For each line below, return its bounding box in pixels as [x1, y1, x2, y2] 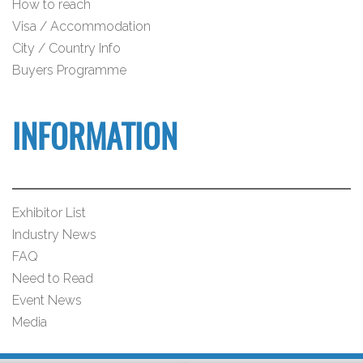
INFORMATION [12, 123, 177, 156]
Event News [12, 292, 82, 308]
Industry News [12, 226, 96, 242]
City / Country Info [12, 40, 121, 56]
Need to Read [12, 270, 93, 286]
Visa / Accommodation [12, 18, 151, 34]
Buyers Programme [12, 62, 126, 78]
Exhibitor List [12, 204, 86, 220]
